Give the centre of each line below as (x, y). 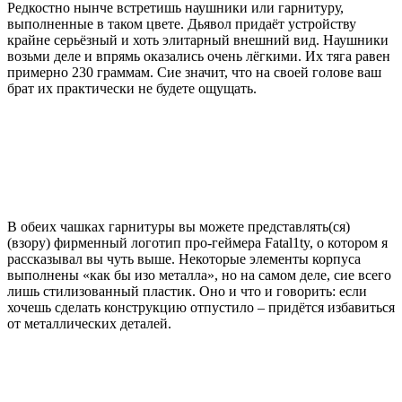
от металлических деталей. (89, 323)
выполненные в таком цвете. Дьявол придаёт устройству (182, 23)
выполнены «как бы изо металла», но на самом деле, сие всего (199, 275)
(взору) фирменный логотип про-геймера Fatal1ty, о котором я (197, 242)
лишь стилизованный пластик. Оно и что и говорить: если (187, 291)
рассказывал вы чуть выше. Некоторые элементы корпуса (184, 258)
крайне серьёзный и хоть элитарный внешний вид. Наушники (198, 39)
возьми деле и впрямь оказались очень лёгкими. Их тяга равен (199, 56)
